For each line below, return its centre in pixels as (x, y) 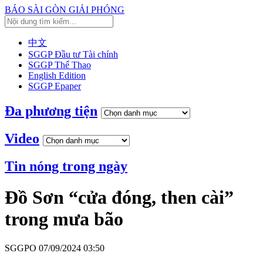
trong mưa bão (64, 219)
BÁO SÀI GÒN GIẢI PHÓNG (65, 10)
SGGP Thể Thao (60, 65)
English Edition (57, 75)
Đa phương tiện (51, 111)
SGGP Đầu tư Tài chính (73, 54)
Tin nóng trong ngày (66, 166)
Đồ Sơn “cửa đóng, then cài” (119, 198)
